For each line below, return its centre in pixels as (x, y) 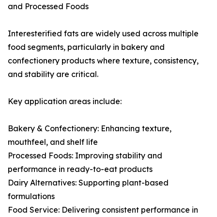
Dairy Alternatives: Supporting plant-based (88, 183)
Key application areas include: (65, 101)
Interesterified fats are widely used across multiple (103, 34)
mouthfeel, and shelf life (53, 142)
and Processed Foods (48, 7)
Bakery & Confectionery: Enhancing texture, (90, 129)
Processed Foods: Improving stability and (85, 156)
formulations (31, 196)
